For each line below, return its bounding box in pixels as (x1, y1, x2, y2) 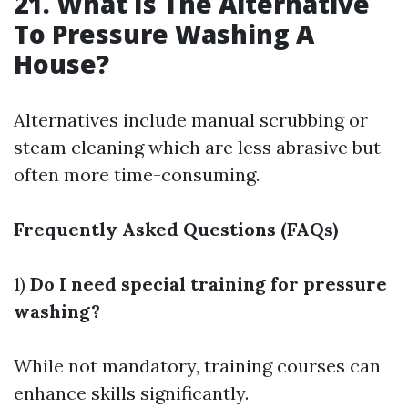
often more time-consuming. (14, 163, 260, 186)
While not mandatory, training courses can (14, 354, 381, 377)
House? (14, 46, 109, 81)
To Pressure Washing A (14, 16, 314, 51)
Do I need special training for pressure (30, 272, 387, 295)
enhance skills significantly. (14, 382, 249, 404)
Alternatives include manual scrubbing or (14, 108, 368, 131)
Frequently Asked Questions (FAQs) (14, 218, 338, 240)
